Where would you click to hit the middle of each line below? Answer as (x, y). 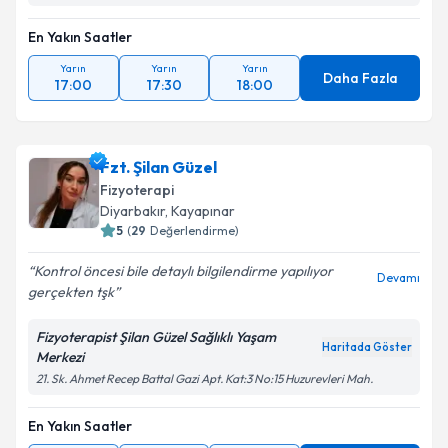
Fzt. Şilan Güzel (158, 167)
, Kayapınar (200, 211)
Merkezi (60, 357)
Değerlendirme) (194, 230)
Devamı (398, 277)
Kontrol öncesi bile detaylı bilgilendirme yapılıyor (183, 271)
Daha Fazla (360, 78)
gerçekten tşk (71, 292)
